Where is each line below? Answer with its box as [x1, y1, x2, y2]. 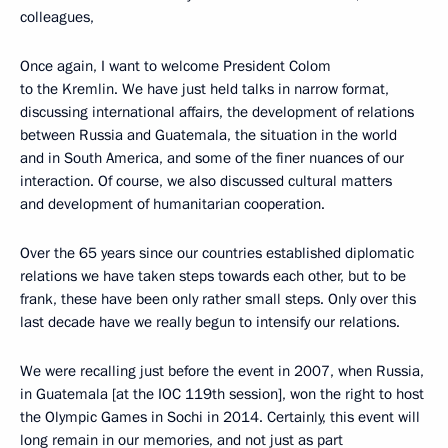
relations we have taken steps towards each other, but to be [20, 266, 406, 286]
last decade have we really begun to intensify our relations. [20, 312, 400, 332]
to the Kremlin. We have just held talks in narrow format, [20, 79, 389, 99]
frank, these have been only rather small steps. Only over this [20, 289, 416, 309]
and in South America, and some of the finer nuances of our [20, 148, 404, 168]
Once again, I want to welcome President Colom [20, 56, 331, 76]
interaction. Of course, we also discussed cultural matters [20, 171, 392, 191]
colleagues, [20, 7, 94, 27]
